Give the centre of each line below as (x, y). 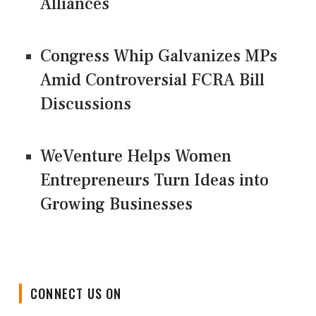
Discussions (86, 104)
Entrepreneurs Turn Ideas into (154, 181)
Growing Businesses (116, 205)
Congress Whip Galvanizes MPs (159, 56)
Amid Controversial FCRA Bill (152, 80)
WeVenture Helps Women (136, 157)
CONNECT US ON (76, 282)
